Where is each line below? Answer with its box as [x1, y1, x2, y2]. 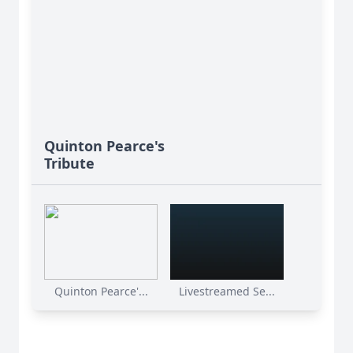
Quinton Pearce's [44, 136, 165, 156]
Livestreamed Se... [179, 284, 275, 299]
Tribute [44, 154, 95, 173]
